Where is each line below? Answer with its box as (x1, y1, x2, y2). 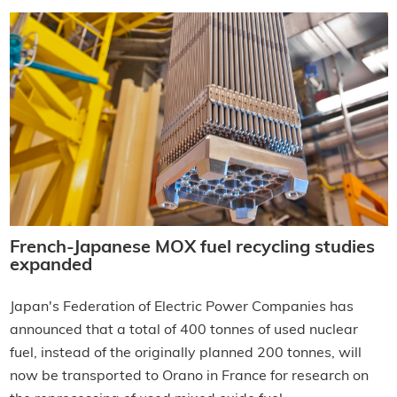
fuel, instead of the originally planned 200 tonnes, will (9, 346, 362, 361)
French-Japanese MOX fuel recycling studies (9, 238, 375, 257)
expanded (9, 256, 92, 275)
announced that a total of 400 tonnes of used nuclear (9, 323, 358, 338)
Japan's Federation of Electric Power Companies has (9, 300, 354, 315)
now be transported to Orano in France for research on (9, 369, 369, 384)
